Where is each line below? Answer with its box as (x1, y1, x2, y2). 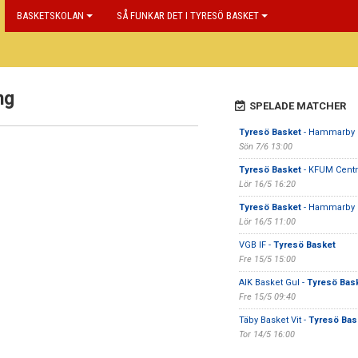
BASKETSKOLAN (17, 10, 84, 22)
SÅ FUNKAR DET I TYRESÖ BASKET (117, 10, 259, 22)
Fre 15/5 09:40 (238, 292, 296, 302)
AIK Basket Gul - (238, 277, 307, 288)
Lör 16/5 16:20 (238, 179, 296, 189)
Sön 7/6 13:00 (238, 141, 292, 152)
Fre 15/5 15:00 (238, 254, 296, 265)
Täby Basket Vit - (238, 315, 308, 325)
